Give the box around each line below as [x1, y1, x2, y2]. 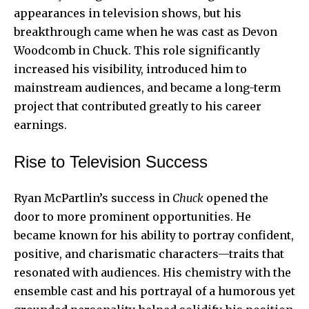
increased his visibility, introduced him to [14, 61, 247, 76]
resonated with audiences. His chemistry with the [14, 265, 291, 279]
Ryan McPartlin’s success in [14, 190, 172, 205]
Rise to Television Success [14, 152, 208, 171]
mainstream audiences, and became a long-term [14, 80, 281, 94]
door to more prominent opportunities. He [14, 209, 251, 223]
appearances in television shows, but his [14, 6, 241, 20]
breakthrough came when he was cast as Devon [14, 24, 277, 39]
